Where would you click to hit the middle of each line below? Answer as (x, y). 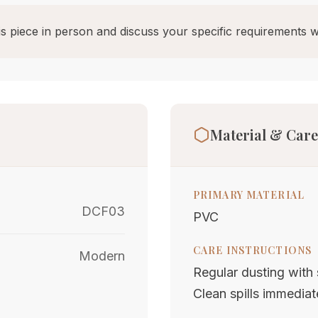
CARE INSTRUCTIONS (253, 250)
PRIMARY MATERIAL (249, 195)
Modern (102, 256)
